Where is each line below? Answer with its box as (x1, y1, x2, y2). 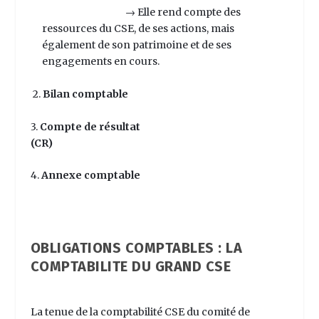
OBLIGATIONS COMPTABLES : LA (30, 239, 243, 257)
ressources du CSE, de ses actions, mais (41, 21, 234, 35)
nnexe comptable (48, 169, 140, 182)
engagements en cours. (41, 54, 159, 68)
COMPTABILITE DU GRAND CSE (30, 258, 231, 276)
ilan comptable (50, 88, 128, 101)
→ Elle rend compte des (125, 5, 241, 19)
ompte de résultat (46, 120, 140, 133)
